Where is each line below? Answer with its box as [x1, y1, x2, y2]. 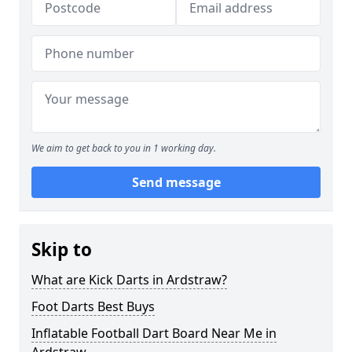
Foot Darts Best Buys [31, 298, 155, 315]
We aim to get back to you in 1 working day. [31, 141, 216, 155]
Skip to [31, 237, 92, 262]
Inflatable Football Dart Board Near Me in [31, 324, 277, 342]
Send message [131, 174, 221, 191]
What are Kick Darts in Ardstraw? [31, 271, 227, 288]
